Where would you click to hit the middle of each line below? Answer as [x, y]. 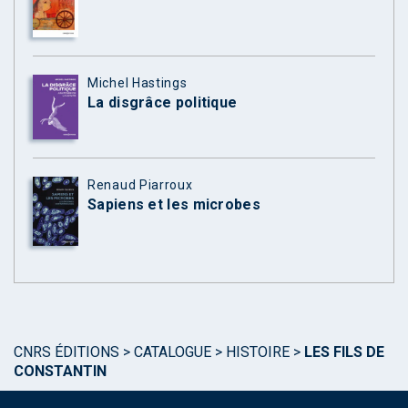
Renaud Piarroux [140, 184]
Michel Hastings [138, 82]
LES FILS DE [344, 352]
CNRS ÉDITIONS [66, 352]
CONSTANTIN [60, 372]
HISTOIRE [258, 352]
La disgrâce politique [163, 102]
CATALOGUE [173, 352]
